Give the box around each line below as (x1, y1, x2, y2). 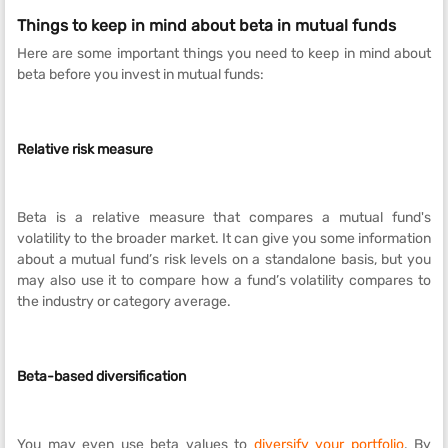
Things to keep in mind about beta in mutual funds (17, 16, 396, 35)
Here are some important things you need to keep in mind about (17, 45, 431, 62)
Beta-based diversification (17, 368, 186, 385)
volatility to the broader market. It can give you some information (17, 230, 431, 247)
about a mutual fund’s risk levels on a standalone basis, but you (17, 251, 431, 268)
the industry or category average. (17, 293, 231, 310)
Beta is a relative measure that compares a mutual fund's (17, 209, 431, 226)
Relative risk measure (17, 141, 153, 158)
